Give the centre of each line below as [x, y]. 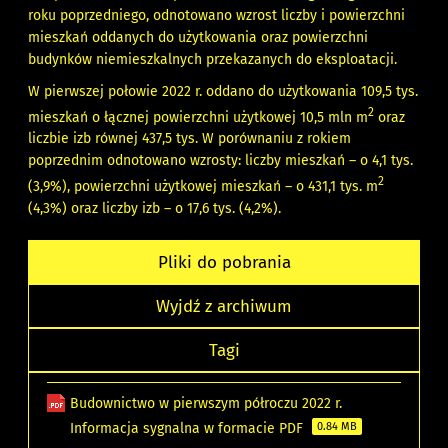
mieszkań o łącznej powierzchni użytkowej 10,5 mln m [198, 117]
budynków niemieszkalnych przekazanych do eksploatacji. [213, 59]
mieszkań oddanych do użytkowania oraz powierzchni [198, 37]
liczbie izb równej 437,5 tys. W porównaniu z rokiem [190, 139]
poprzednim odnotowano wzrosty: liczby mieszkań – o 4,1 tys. [221, 161]
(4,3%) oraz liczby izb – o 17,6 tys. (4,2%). [155, 208]
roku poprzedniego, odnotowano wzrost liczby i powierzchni [217, 15]
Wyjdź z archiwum [224, 305]
